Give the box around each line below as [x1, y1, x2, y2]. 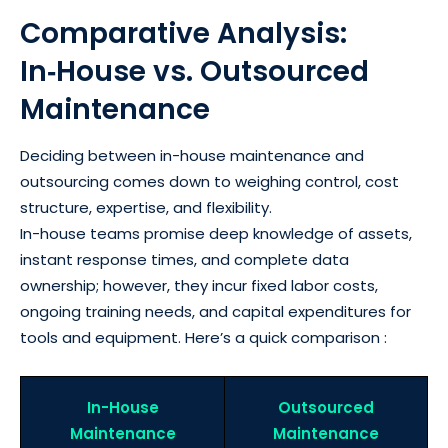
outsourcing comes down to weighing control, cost [20, 170, 399, 192]
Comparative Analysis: [20, 13, 347, 53]
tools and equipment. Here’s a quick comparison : [20, 326, 387, 348]
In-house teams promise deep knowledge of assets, [20, 222, 412, 244]
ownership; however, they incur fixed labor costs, [20, 274, 378, 296]
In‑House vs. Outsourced [20, 51, 369, 91]
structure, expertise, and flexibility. [20, 196, 276, 218]
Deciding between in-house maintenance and [20, 144, 364, 166]
